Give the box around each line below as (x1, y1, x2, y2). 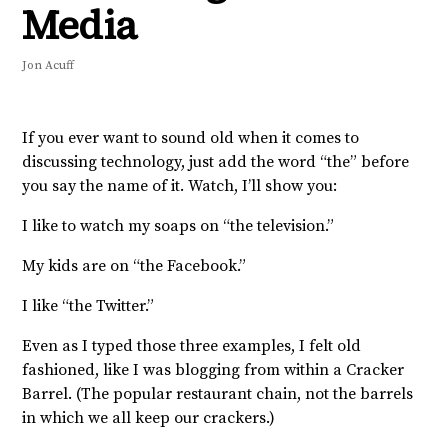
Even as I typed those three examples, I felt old (22, 335, 361, 356)
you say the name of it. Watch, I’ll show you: (22, 175, 337, 196)
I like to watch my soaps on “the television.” (22, 215, 334, 236)
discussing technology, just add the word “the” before (22, 151, 409, 172)
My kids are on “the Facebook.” (22, 255, 246, 276)
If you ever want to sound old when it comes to (22, 127, 359, 148)
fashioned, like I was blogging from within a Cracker (22, 359, 404, 380)
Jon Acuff (22, 57, 74, 73)
